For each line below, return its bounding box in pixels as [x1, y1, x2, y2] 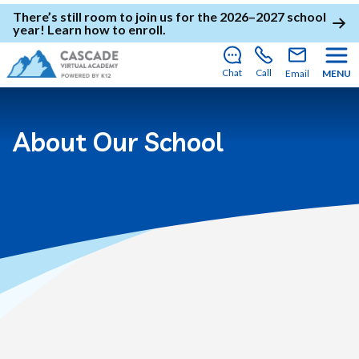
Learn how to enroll [47, 22, 163, 37]
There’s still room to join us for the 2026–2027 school [13, 9, 326, 24]
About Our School [13, 126, 223, 158]
